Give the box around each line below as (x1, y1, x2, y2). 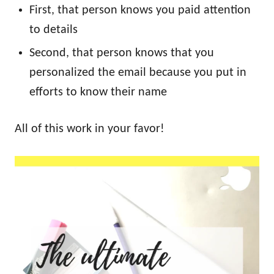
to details (29, 24, 78, 36)
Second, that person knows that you (29, 47, 214, 59)
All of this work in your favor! (15, 123, 165, 135)
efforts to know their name (29, 86, 167, 98)
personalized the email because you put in (29, 67, 246, 79)
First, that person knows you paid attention (29, 4, 251, 17)
